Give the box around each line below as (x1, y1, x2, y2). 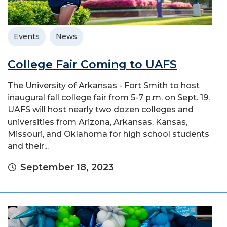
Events (14, 31, 40, 41)
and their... (8, 141, 49, 151)
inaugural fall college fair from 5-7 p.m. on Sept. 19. (8, 92, 210, 102)
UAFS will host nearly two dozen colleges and (8, 104, 194, 115)
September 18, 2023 (20, 161, 114, 173)
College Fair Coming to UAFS (8, 57, 177, 71)
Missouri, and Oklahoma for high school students (8, 129, 209, 139)
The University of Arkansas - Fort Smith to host (8, 80, 200, 90)
